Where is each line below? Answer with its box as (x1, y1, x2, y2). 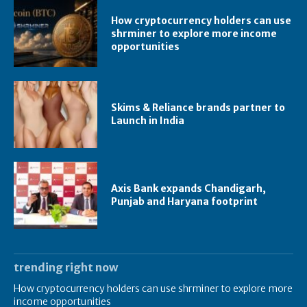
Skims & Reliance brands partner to (111, 101, 286, 114)
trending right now (14, 260, 118, 274)
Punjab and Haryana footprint (111, 195, 258, 208)
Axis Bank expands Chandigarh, (111, 182, 267, 195)
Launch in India (111, 114, 185, 127)
